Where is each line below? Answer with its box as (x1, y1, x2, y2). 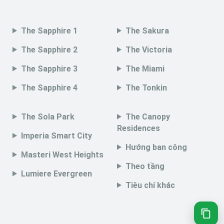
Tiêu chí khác (125, 180, 175, 190)
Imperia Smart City (20, 130, 92, 140)
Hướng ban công (125, 142, 187, 152)
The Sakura (125, 25, 169, 35)
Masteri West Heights (20, 149, 103, 159)
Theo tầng (125, 161, 164, 171)
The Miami (125, 63, 164, 73)
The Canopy (125, 111, 170, 121)
